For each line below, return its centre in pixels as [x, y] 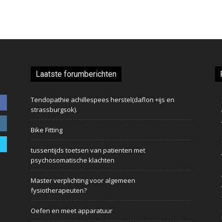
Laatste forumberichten [76, 74]
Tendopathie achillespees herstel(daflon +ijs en [103, 99]
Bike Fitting [47, 130]
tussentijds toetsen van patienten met [88, 150]
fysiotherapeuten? [59, 190]
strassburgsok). [54, 109]
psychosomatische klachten [73, 160]
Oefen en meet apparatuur [72, 210]
